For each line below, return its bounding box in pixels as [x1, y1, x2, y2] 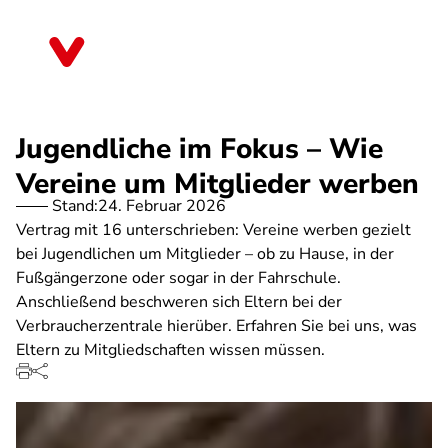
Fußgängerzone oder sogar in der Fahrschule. [16, 267, 341, 289]
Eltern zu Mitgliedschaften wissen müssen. [16, 339, 325, 361]
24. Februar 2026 [98, 195, 226, 217]
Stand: [52, 195, 98, 217]
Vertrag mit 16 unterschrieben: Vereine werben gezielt [16, 219, 411, 241]
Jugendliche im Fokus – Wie [16, 130, 383, 168]
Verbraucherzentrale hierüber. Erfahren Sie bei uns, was [16, 315, 417, 337]
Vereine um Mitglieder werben [16, 165, 419, 203]
